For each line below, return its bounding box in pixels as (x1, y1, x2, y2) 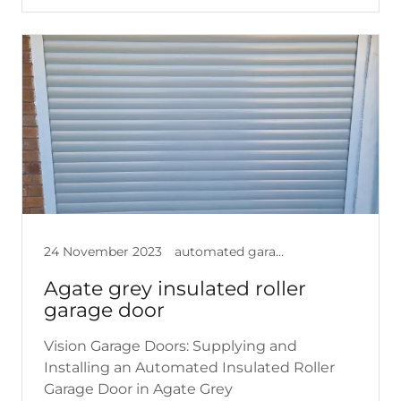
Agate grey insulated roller (44, 276, 306, 301)
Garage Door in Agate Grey (44, 380, 233, 397)
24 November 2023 (44, 243, 162, 260)
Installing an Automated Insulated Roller (44, 358, 335, 376)
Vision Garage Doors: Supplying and (44, 337, 297, 354)
